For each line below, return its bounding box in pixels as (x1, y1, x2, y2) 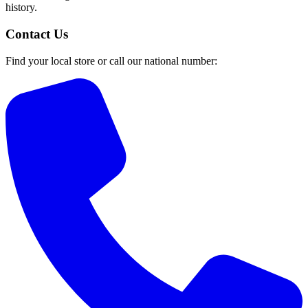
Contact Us (5, 26, 68, 41)
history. (5, 1, 37, 14)
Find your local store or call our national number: (5, 54, 217, 67)
